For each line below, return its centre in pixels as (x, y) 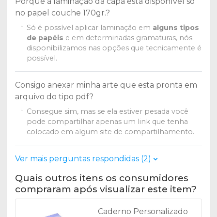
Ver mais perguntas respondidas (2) (84, 159)
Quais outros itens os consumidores (102, 178)
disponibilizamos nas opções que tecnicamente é (114, 48)
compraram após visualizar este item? (106, 189)
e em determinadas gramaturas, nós (128, 38)
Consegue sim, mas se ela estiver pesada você (108, 112)
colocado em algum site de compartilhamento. (111, 132)
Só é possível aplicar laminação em (89, 28)
